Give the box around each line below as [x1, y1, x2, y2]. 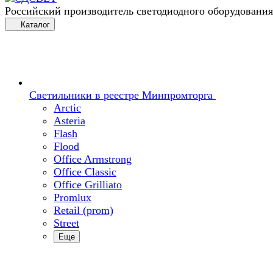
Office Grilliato [54, 179, 122, 191]
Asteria [54, 115, 85, 127]
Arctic [54, 102, 81, 114]
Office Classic [54, 166, 116, 178]
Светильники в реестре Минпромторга [29, 89, 213, 101]
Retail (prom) [54, 204, 113, 216]
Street [54, 217, 79, 229]
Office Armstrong [54, 153, 132, 165]
